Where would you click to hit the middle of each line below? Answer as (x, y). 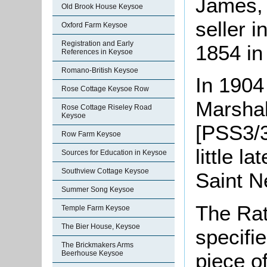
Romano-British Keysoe (100, 70)
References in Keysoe (97, 52)
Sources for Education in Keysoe (114, 153)
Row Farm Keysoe (91, 134)
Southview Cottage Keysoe (105, 171)
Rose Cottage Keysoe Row (105, 89)
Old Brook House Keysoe (102, 7)
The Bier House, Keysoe (101, 226)
